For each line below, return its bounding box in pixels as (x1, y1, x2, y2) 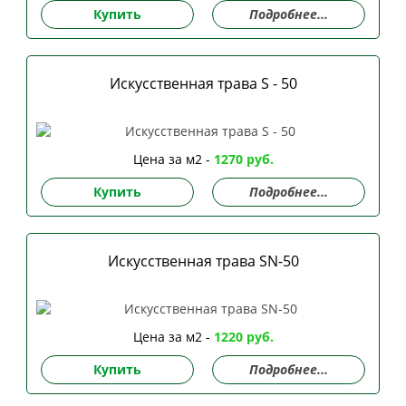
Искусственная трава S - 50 (109, 72, 297, 93)
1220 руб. (213, 328, 274, 346)
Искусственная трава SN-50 (107, 250, 299, 271)
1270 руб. (213, 150, 274, 168)
